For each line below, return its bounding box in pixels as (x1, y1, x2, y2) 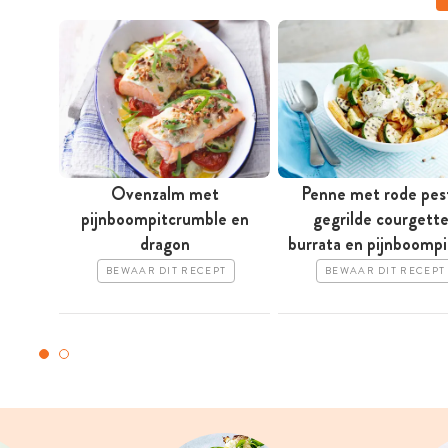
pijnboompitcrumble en (80, 206, 249, 233)
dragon (139, 231, 190, 258)
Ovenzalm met (110, 181, 219, 208)
